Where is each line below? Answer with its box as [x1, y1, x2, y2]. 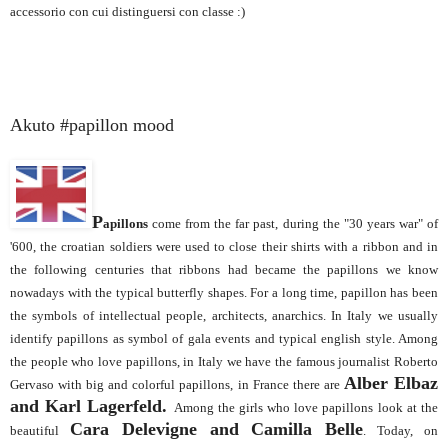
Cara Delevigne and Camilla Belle [69, 419, 364, 440]
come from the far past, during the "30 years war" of [148, 216, 438, 232]
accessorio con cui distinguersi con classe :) [10, 4, 248, 20]
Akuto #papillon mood [10, 115, 179, 136]
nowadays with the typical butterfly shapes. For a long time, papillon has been [10, 285, 438, 301]
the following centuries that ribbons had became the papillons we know [10, 262, 438, 278]
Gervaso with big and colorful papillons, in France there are [10, 377, 344, 393]
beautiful [10, 423, 70, 439]
